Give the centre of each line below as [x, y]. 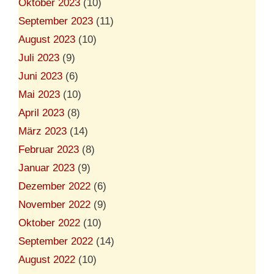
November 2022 [54, 204]
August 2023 [47, 39]
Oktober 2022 [49, 223]
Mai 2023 [39, 94]
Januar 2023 [46, 168]
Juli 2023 [39, 57]
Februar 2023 [49, 149]
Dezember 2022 [54, 186]
